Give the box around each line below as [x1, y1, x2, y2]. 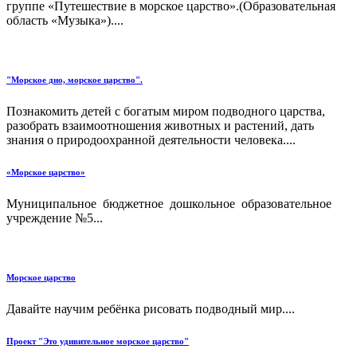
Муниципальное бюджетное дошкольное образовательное [6, 196, 335, 210]
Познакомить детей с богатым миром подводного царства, [6, 104, 325, 118]
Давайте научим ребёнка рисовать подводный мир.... [6, 301, 295, 316]
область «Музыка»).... [6, 13, 124, 27]
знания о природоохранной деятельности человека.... [6, 132, 296, 147]
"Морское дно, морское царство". [6, 74, 143, 84]
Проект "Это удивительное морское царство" [6, 335, 189, 346]
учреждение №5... [6, 210, 103, 225]
